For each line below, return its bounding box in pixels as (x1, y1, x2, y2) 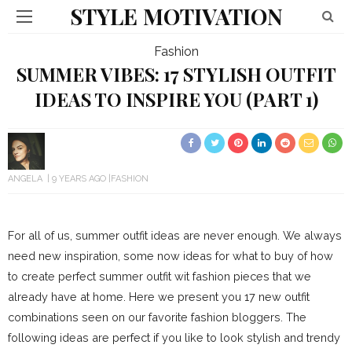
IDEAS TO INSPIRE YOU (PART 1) (34, 87, 318, 112)
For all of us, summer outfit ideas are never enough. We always (8, 229, 342, 242)
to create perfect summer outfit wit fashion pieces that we (8, 269, 311, 283)
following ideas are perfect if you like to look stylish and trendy (8, 331, 340, 344)
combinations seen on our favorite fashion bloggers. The (8, 310, 306, 324)
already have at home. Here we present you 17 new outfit (8, 290, 310, 303)
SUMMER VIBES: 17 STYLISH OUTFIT (16, 62, 336, 86)
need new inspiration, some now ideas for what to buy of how (8, 249, 333, 262)
